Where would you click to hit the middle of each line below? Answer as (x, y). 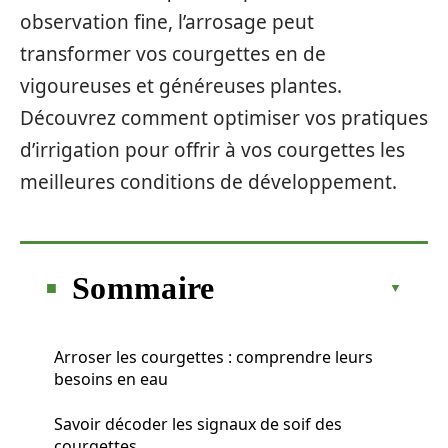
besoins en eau (111, 378)
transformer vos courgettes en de (173, 54)
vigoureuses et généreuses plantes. (181, 86)
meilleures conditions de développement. (208, 182)
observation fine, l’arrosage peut (167, 22)
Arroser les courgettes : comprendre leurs (213, 356)
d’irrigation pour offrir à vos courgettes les (212, 150)
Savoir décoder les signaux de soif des (198, 423)
